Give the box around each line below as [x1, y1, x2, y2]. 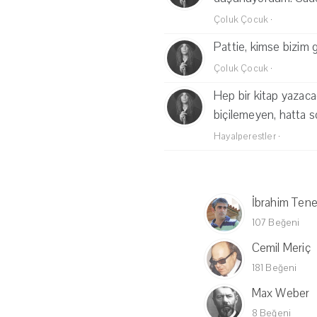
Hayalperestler [214, 130, 276, 143]
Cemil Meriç [251, 240, 311, 256]
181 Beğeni [251, 262, 297, 275]
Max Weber [251, 285, 310, 301]
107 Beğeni [251, 217, 300, 229]
